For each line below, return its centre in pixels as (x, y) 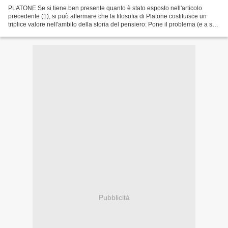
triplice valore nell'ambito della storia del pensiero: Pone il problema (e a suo (114, 25)
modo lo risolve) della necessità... (54, 33)
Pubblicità (114, 197)
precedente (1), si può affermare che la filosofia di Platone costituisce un (107, 17)
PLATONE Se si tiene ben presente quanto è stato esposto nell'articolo (105, 8)
